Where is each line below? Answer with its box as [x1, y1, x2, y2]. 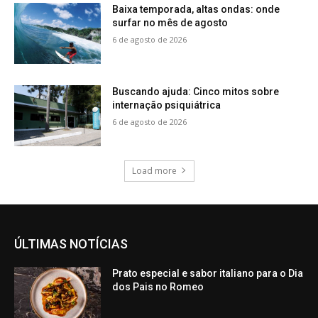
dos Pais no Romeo [112, 280, 204, 292]
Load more [131, 164, 177, 177]
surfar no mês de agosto [112, 17, 229, 29]
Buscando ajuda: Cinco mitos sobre [112, 85, 280, 97]
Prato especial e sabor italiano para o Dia [112, 267, 304, 279]
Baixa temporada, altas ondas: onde [112, 4, 280, 16]
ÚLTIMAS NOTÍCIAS [14, 236, 128, 251]
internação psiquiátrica [112, 99, 221, 111]
